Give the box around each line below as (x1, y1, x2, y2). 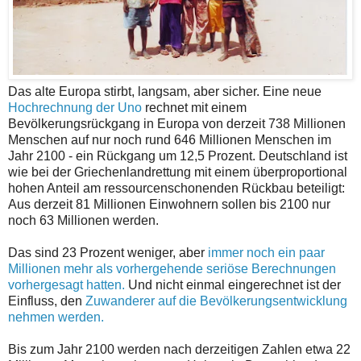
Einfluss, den (8, 294, 85, 309)
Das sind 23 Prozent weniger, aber (8, 246, 208, 260)
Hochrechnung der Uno (8, 101, 142, 115)
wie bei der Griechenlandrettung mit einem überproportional (8, 165, 347, 180)
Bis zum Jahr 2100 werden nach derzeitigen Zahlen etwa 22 (8, 342, 351, 357)
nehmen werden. (8, 310, 104, 325)
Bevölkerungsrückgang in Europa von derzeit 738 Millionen (8, 117, 346, 131)
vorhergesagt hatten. (8, 278, 125, 293)
